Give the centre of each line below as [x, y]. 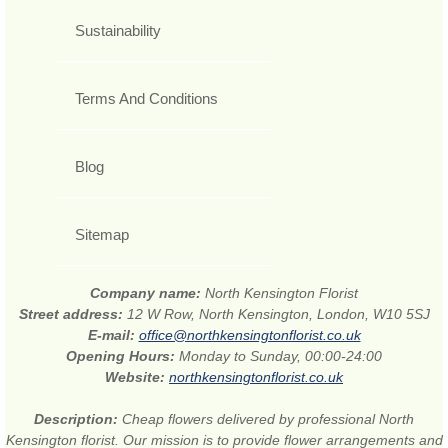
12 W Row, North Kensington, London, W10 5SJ [278, 313]
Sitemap [102, 234]
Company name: [147, 292]
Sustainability [118, 30]
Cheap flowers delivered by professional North [268, 418]
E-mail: [113, 334]
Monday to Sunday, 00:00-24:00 [280, 355]
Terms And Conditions [146, 98]
